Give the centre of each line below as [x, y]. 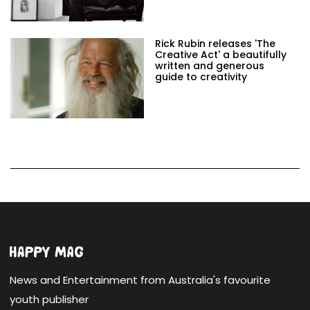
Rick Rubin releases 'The [215, 43]
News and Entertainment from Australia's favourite [140, 280]
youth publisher [49, 300]
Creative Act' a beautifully [221, 54]
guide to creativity [201, 76]
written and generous [210, 65]
